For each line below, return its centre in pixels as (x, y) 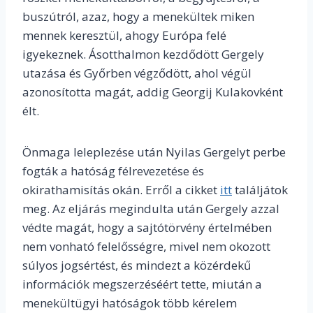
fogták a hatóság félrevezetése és (113, 171)
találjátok (260, 190)
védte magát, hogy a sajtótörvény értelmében (147, 228)
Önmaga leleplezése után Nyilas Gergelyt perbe (154, 152)
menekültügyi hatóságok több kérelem (130, 303)
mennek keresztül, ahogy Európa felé (124, 36)
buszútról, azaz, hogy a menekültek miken (138, 17)
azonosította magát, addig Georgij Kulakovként (153, 92)
